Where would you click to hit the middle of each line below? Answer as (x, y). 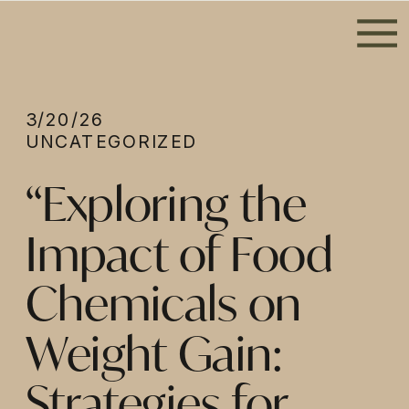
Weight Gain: (154, 359)
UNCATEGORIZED (111, 141)
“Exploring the (167, 210)
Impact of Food (179, 259)
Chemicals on (164, 309)
